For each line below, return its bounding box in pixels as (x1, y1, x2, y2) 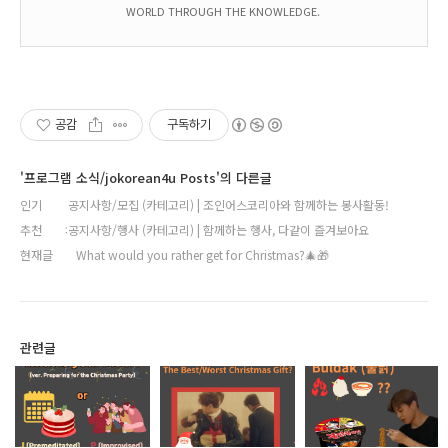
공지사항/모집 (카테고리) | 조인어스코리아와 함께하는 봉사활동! (68, 196, 389, 214)
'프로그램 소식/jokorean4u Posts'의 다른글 (20, 168, 272, 188)
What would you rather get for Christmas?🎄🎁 (76, 246, 329, 264)
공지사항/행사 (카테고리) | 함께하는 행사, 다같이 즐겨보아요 (68, 221, 369, 239)
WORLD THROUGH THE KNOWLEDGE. (125, 3, 323, 20)
